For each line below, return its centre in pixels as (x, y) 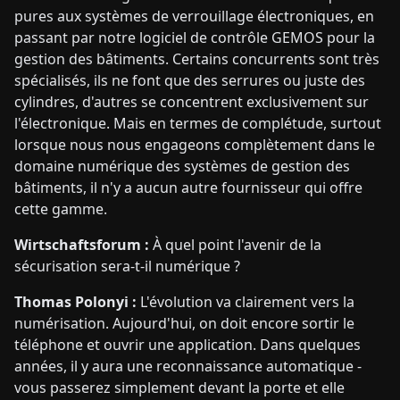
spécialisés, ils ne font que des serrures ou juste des (190, 80)
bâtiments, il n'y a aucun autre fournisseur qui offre (188, 187)
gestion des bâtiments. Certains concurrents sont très (197, 58)
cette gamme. (61, 208)
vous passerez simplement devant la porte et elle (179, 387)
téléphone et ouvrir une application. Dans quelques (187, 344)
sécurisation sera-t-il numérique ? (127, 266)
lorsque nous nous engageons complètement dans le (195, 144)
